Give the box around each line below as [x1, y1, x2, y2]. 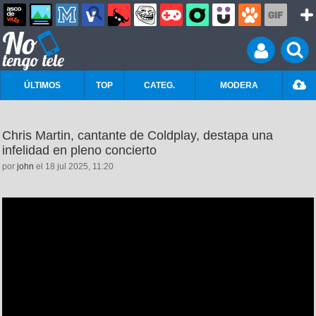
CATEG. [144, 80, 175, 90]
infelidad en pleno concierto [2, 143, 157, 157]
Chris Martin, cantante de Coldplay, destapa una [2, 128, 273, 142]
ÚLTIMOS [24, 80, 61, 90]
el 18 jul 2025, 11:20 [34, 162, 114, 171]
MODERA [219, 80, 258, 90]
